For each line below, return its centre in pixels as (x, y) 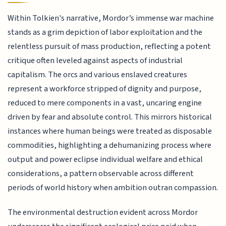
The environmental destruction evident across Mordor (103, 212)
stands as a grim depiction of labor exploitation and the (105, 33)
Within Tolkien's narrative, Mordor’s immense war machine (111, 18)
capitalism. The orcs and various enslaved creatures (98, 75)
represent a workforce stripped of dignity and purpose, (105, 89)
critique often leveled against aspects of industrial (95, 61)
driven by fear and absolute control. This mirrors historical (110, 117)
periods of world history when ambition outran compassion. (113, 188)
